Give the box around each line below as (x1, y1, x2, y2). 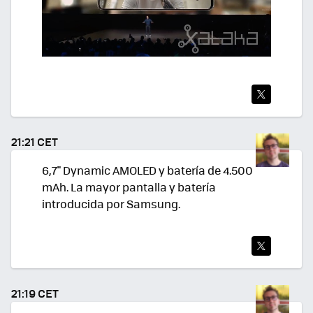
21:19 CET (11, 285, 59, 302)
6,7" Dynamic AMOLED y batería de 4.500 (42, 162, 253, 179)
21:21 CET (11, 133, 58, 150)
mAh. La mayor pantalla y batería (42, 179, 216, 196)
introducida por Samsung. (42, 196, 180, 212)
